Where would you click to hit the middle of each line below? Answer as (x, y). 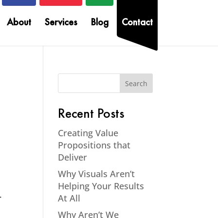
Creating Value (88, 133)
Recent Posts (91, 115)
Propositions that (94, 145)
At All (69, 198)
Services (61, 23)
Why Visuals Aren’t (97, 174)
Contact (137, 23)
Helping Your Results (101, 186)
